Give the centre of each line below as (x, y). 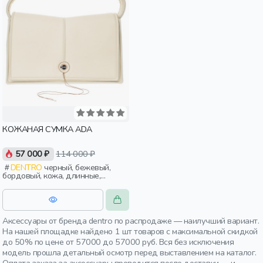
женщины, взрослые (40, 192)
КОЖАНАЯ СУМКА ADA (47, 129)
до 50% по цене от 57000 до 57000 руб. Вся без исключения (118, 242)
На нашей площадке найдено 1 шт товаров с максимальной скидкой (130, 231)
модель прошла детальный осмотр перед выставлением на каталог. (129, 252)
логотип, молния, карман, (48, 184)
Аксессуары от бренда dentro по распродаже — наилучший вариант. (131, 221)
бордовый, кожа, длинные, (52, 176)
